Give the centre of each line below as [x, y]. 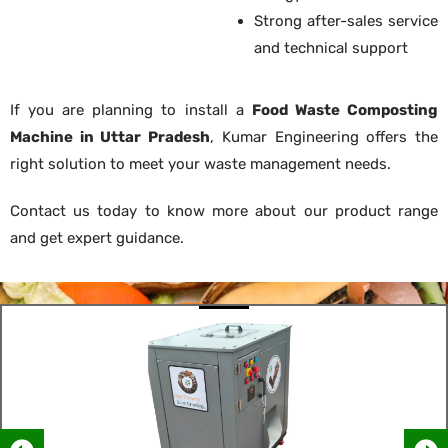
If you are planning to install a [131, 109]
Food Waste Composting [345, 109]
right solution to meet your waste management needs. [200, 163]
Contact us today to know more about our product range [224, 210]
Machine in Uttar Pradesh [110, 136]
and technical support [331, 47]
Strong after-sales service [346, 20]
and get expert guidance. [97, 237]
